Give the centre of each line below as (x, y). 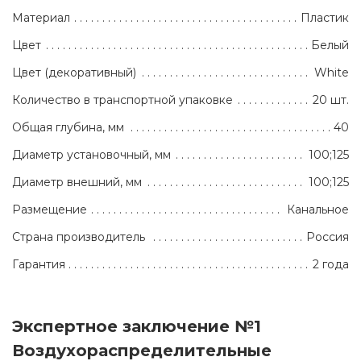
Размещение (50, 210)
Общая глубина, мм (68, 128)
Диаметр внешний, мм (77, 183)
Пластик (325, 18)
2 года (331, 265)
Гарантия (39, 265)
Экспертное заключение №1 (137, 327)
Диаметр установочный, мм (91, 155)
